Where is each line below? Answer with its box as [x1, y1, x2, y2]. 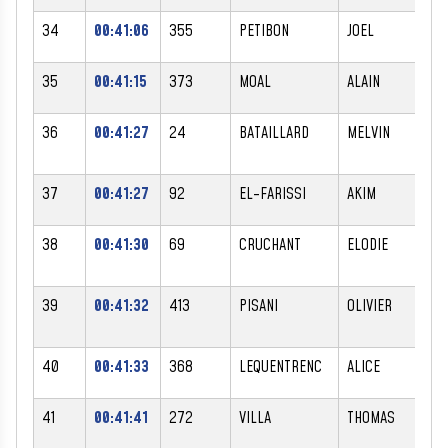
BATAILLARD [239, 121, 309, 144]
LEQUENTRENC [239, 355, 322, 378]
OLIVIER [347, 294, 392, 317]
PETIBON [239, 19, 289, 42]
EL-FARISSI [239, 182, 306, 205]
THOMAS [347, 406, 395, 429]
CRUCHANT [239, 233, 301, 256]
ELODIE [347, 233, 388, 256]
